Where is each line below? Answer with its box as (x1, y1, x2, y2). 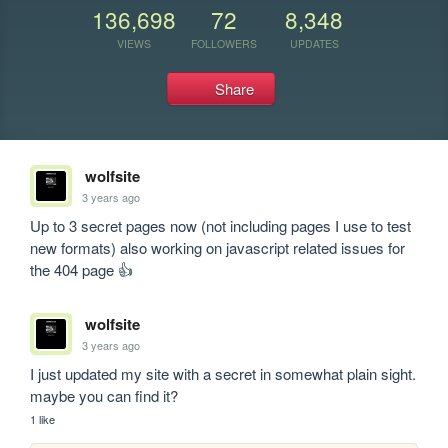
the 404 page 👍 (30, 259, 134, 280)
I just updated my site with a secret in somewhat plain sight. (30, 363, 417, 384)
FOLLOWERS (191, 35, 257, 51)
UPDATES (289, 35, 339, 51)
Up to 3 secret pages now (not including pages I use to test (30, 215, 412, 236)
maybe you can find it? (30, 385, 179, 406)
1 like (30, 411, 56, 427)
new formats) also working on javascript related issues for (30, 237, 406, 258)
